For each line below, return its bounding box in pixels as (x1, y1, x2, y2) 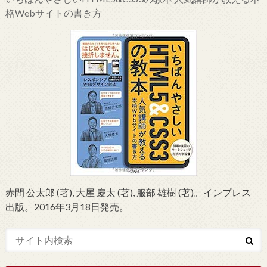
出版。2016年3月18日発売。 (5, 201, 129, 213)
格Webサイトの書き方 (5, 7, 102, 19)
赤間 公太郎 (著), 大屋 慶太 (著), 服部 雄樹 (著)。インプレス (5, 187, 251, 198)
